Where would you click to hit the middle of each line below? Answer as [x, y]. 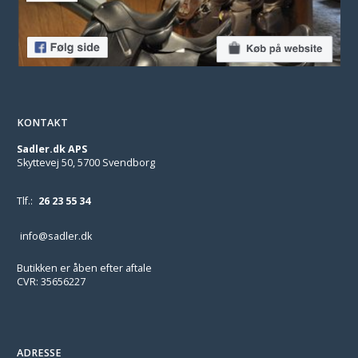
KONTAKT [42, 123]
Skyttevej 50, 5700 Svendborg [86, 163]
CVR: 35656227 [51, 282]
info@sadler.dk [56, 236]
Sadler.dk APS [52, 149]
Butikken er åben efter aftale [84, 268]
